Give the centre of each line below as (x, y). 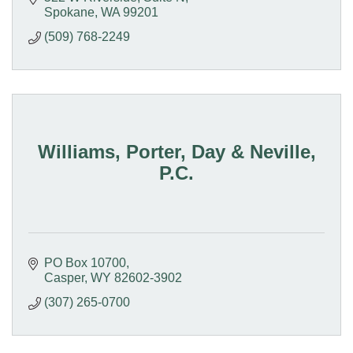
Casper (64, 277)
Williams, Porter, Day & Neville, (176, 152)
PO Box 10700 (85, 262)
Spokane (69, 12)
